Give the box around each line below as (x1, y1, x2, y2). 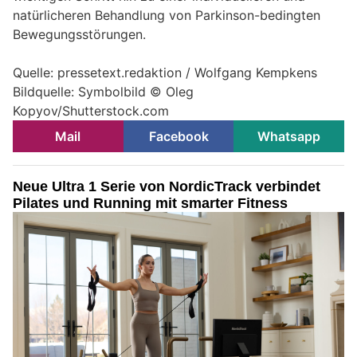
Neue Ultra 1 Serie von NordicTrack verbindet (13, 178, 320, 194)
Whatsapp (257, 127, 321, 144)
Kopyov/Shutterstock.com (13, 102, 169, 119)
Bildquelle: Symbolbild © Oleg (13, 83, 194, 100)
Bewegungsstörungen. (13, 25, 146, 42)
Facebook (148, 127, 209, 144)
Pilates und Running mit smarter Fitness (13, 194, 288, 211)
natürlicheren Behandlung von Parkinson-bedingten (13, 6, 320, 23)
